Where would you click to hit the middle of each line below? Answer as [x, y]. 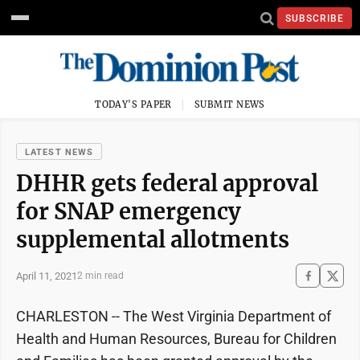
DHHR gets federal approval [167, 183]
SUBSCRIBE [315, 18]
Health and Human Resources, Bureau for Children [176, 339]
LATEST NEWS [59, 152]
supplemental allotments [153, 239]
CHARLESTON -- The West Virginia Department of [174, 316]
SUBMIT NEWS [230, 104]
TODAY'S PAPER [133, 104]
